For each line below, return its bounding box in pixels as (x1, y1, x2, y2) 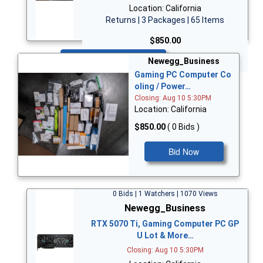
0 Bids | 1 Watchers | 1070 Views (112, 189, 218, 198)
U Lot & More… (136, 230, 194, 240)
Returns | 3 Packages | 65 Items (106, 15, 224, 25)
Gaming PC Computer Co (134, 69, 231, 79)
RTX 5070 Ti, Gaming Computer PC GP (91, 218, 239, 228)
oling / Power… (134, 81, 191, 91)
